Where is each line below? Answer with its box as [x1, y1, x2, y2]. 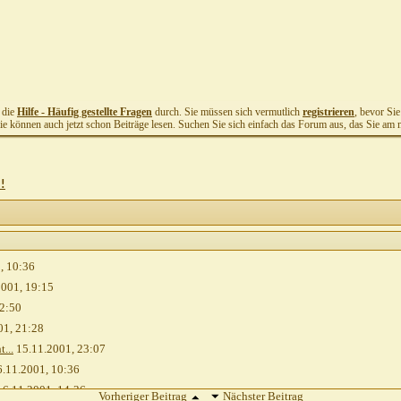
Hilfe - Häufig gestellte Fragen [17, 106, 152, 118]
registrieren [303, 106, 354, 118]
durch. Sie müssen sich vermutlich [152, 106, 303, 118]
